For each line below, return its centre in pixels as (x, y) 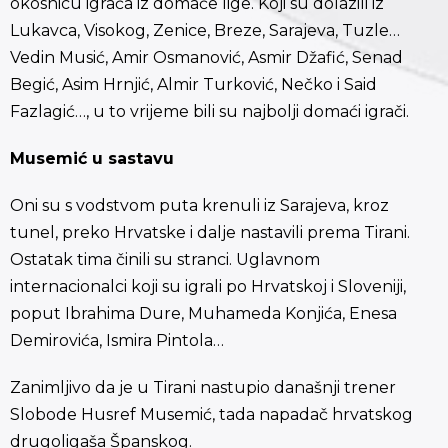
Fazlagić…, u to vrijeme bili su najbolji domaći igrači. (209, 112)
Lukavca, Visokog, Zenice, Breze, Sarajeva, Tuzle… (205, 31)
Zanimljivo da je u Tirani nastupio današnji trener (203, 388)
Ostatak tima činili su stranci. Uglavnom (167, 260)
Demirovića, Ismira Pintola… (117, 341)
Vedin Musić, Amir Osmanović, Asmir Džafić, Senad (206, 58)
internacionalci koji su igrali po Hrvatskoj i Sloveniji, (208, 287)
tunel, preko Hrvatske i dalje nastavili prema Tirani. (210, 233)
